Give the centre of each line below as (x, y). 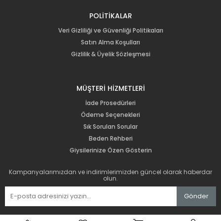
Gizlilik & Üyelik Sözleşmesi (110, 54)
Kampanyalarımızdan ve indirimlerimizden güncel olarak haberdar (110, 172)
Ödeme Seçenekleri (110, 114)
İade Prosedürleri (110, 103)
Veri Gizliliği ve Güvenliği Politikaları (110, 30)
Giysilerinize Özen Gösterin (110, 150)
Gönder (196, 196)
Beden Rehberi (110, 138)
